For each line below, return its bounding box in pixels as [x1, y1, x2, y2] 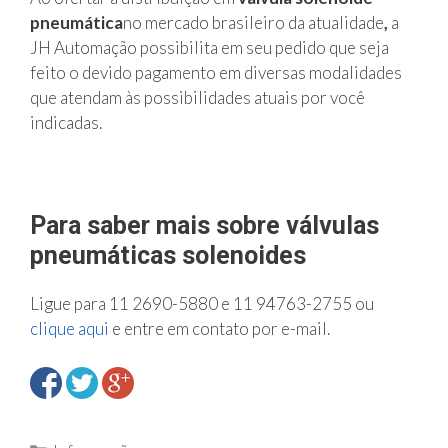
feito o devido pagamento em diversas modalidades [30, 62, 402, 83]
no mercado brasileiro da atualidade [123, 12, 384, 33]
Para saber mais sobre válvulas [30, 211, 379, 240]
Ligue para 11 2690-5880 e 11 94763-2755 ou [30, 293, 374, 314]
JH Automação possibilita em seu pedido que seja [30, 37, 389, 58]
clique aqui [30, 318, 109, 339]
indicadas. [30, 112, 102, 133]
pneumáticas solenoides [30, 241, 306, 270]
